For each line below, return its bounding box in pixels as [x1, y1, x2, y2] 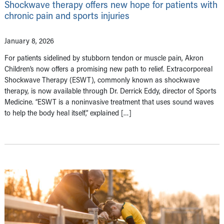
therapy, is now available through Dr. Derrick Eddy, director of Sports [4, 85, 216, 95]
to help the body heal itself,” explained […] [4, 107, 131, 117]
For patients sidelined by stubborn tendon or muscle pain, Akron [4, 52, 203, 62]
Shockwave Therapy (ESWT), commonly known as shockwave [4, 74, 199, 84]
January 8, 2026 [4, 35, 54, 45]
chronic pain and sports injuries [4, 8, 129, 21]
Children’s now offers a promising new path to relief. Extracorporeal [4, 63, 212, 73]
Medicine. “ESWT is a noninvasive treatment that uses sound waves [4, 96, 214, 106]
